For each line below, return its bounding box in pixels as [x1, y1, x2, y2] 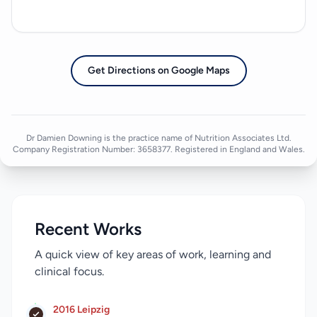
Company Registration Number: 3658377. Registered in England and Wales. [12, 144, 305, 155]
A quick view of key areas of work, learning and [35, 248, 271, 262]
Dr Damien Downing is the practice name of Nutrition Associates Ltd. [25, 133, 292, 144]
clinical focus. [35, 265, 104, 279]
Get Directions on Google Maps [87, 64, 230, 77]
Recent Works [35, 219, 142, 240]
